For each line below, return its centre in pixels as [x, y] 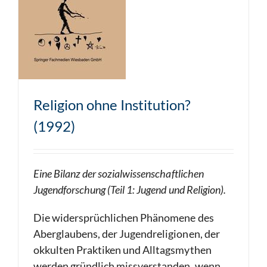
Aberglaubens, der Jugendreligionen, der [127, 234]
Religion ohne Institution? [112, 105]
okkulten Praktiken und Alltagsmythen [122, 250]
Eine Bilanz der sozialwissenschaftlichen [119, 173]
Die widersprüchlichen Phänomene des [124, 218]
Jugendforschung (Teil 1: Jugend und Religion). [130, 190]
